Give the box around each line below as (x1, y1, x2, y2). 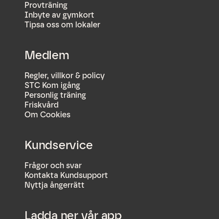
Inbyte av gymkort (24, 10, 94, 20)
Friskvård (24, 100, 59, 110)
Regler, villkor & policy (24, 71, 105, 81)
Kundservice (24, 138, 93, 153)
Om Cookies (24, 110, 70, 120)
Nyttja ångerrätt (24, 180, 85, 190)
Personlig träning (24, 90, 86, 100)
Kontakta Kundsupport (24, 171, 108, 180)
